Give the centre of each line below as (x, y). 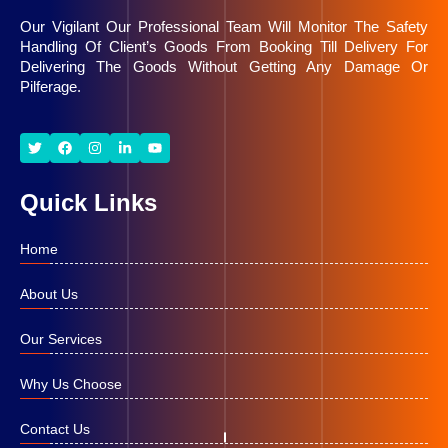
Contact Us (55, 428)
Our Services (61, 338)
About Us (49, 293)
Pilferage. (50, 86)
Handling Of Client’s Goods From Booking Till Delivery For (224, 46)
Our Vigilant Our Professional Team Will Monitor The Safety (224, 26)
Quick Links (88, 202)
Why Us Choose (71, 383)
